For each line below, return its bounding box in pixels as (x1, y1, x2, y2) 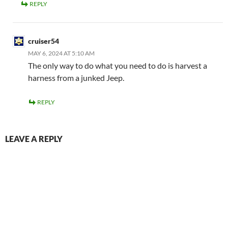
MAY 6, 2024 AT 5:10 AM (28, 49, 95, 57)
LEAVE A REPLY (5, 134, 63, 144)
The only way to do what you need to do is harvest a (28, 61, 207, 70)
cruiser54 (28, 37, 59, 45)
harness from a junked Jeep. (28, 73, 124, 82)
